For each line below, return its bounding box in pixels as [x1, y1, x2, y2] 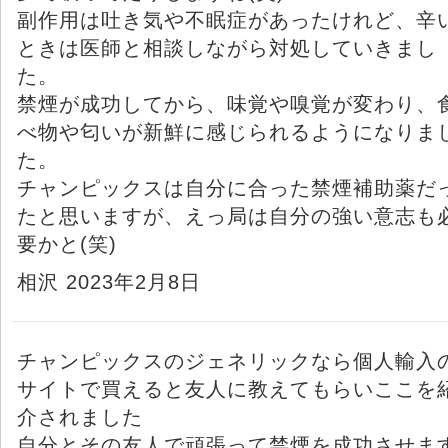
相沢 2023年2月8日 [17, 270, 201, 293]
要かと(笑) [17, 232, 117, 255]
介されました [17, 405, 143, 428]
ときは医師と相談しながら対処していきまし [17, 36, 437, 59]
